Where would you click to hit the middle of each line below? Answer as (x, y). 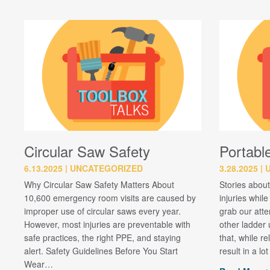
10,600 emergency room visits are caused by (110, 197)
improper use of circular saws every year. (102, 211)
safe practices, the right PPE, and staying (102, 237)
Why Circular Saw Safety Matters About (99, 184)
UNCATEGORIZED (106, 168)
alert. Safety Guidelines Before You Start (101, 250)
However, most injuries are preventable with (107, 224)
